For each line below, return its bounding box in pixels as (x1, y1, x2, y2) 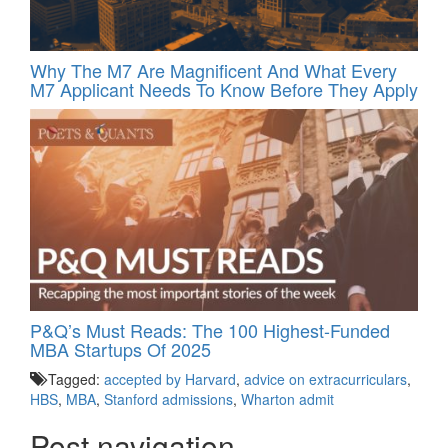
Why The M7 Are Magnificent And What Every (30, 56, 397, 83)
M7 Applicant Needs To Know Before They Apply (30, 75, 418, 102)
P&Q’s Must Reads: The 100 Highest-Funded (30, 317, 390, 344)
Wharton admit (241, 389, 334, 410)
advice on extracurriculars (244, 369, 407, 390)
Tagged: (44, 369, 104, 390)
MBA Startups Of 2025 (30, 336, 211, 363)
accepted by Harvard (104, 369, 236, 390)
